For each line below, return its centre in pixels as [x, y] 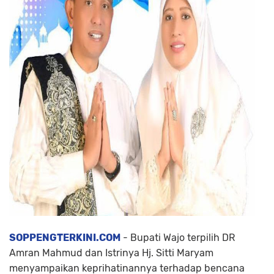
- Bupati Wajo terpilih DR [178, 238]
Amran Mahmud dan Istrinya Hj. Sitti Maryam [111, 253]
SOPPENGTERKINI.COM [65, 238]
